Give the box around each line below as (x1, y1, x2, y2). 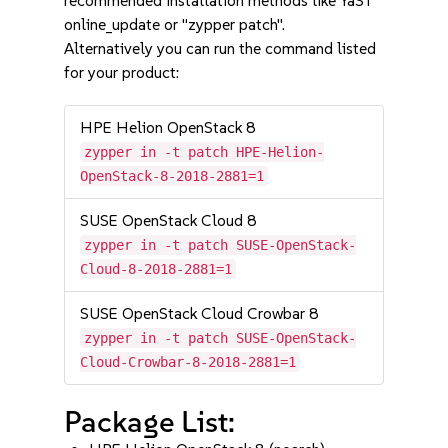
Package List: (64, 403, 236, 440)
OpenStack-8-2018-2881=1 (80, 168, 265, 184)
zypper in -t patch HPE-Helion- (84, 144, 325, 160)
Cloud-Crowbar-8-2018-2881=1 (80, 354, 297, 370)
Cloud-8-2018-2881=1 (80, 261, 233, 277)
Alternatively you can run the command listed (64, 39, 377, 58)
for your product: (64, 63, 180, 82)
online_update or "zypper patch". (64, 15, 286, 34)
